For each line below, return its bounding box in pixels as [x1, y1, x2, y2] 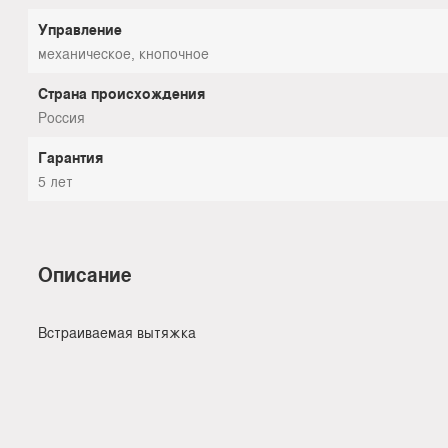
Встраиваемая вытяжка [38, 321, 196, 342]
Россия [38, 106, 85, 127]
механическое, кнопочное [38, 42, 209, 63]
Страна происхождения [38, 82, 205, 103]
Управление [38, 18, 122, 39]
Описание [38, 260, 132, 288]
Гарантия [38, 146, 103, 167]
